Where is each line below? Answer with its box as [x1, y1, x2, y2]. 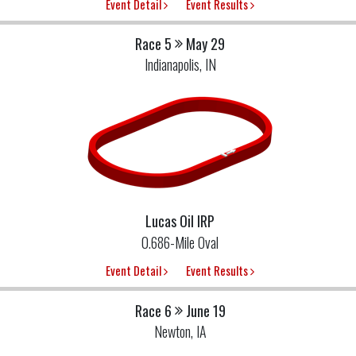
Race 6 [134, 300, 172, 321]
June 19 [185, 300, 226, 321]
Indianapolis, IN [144, 54, 216, 75]
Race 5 [135, 33, 172, 55]
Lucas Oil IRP [145, 211, 215, 232]
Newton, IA [153, 320, 207, 342]
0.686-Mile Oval [141, 232, 219, 253]
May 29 [186, 33, 225, 55]
